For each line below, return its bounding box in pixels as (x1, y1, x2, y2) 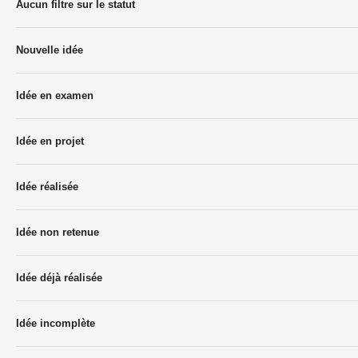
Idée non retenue (16, 226, 99, 238)
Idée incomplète (16, 317, 95, 329)
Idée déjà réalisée (16, 272, 102, 284)
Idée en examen (16, 89, 93, 101)
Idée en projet (16, 135, 84, 147)
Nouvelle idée (16, 44, 83, 56)
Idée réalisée (16, 181, 78, 193)
